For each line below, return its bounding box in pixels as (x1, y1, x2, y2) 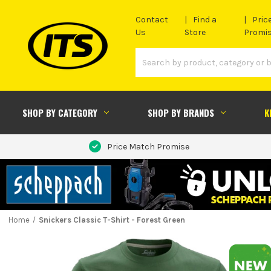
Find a (193, 15, 217, 25)
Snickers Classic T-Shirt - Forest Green (38, 215, 185, 224)
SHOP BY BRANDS (147, 105, 214, 119)
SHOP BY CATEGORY (22, 105, 97, 119)
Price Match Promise (106, 141, 189, 152)
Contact (135, 15, 168, 25)
